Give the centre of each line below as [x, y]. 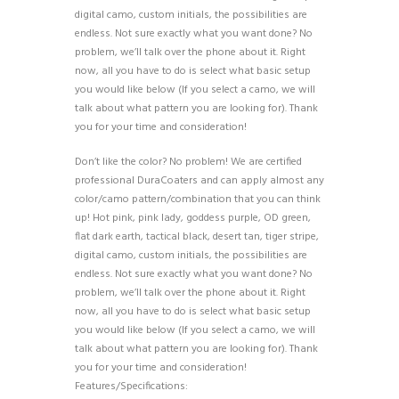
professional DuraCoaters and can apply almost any [199, 181]
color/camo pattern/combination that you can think [198, 200]
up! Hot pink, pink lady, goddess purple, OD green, [193, 219]
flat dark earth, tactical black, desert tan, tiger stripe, [197, 237]
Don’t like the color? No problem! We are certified [188, 163]
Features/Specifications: [131, 387]
